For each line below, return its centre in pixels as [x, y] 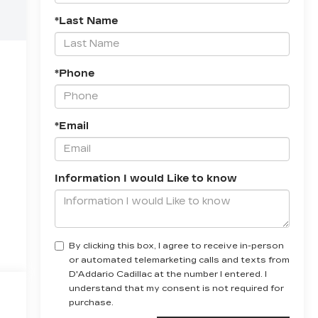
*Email [71, 126]
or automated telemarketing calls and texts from [179, 259]
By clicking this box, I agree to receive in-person [176, 245]
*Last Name [86, 21]
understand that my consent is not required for [176, 288]
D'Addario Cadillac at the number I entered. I [168, 274]
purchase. [91, 302]
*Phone [74, 73]
